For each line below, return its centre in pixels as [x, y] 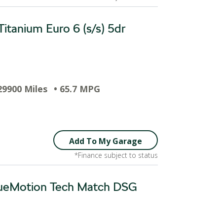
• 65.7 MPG [77, 89]
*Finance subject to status [116, 155]
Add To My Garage [106, 141]
